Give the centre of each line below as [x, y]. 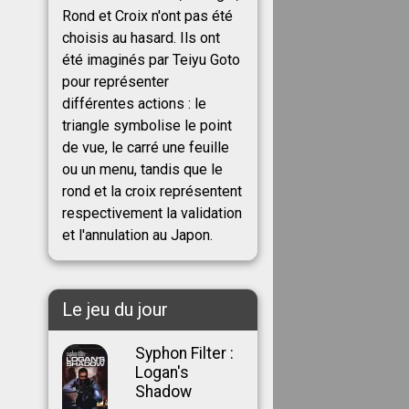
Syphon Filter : [184, 353]
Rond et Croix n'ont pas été [147, 16]
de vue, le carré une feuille [145, 147]
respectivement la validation [152, 213]
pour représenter [115, 81]
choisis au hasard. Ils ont [141, 37]
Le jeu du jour [115, 310]
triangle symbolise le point [147, 125]
